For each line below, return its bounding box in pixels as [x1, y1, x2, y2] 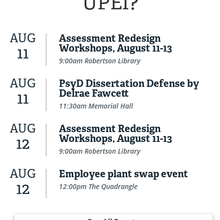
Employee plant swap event [59, 167, 188, 181]
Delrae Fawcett [59, 87, 129, 100]
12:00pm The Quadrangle [59, 182, 137, 192]
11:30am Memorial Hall [59, 101, 133, 111]
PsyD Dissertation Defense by [59, 77, 199, 90]
